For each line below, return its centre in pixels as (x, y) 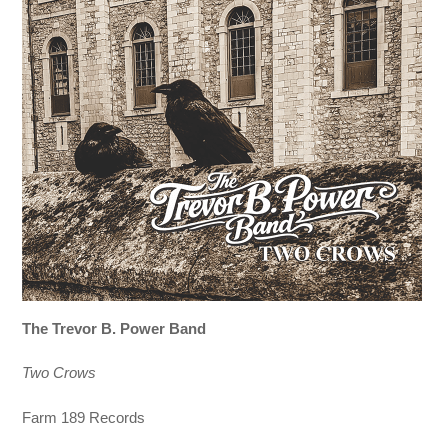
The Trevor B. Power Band (114, 329)
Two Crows (59, 373)
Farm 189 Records (84, 417)
